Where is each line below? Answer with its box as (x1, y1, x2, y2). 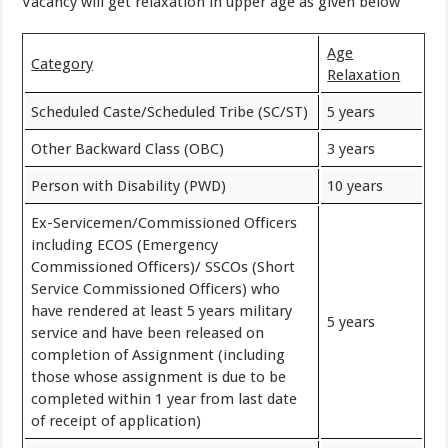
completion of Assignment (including (31, 346, 286, 364)
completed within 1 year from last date (31, 390, 298, 408)
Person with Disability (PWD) (31, 177, 227, 195)
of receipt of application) (31, 412, 202, 430)
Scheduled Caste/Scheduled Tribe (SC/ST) (31, 103, 309, 121)
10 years (327, 177, 384, 195)
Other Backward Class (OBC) (31, 140, 225, 158)
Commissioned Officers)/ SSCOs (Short (31, 258, 296, 276)
